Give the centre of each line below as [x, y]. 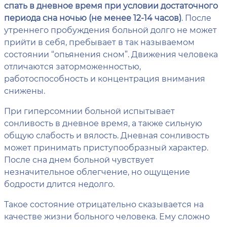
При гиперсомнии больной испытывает [89, 111]
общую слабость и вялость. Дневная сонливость [107, 135]
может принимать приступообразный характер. [106, 147]
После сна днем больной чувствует [79, 160]
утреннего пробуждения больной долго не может [110, 30]
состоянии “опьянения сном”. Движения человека [111, 54]
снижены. [25, 91]
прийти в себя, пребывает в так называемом [99, 42]
